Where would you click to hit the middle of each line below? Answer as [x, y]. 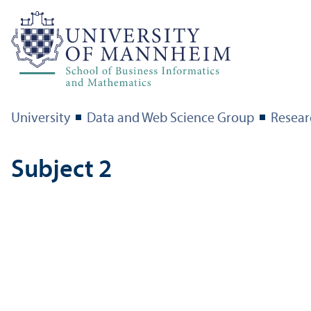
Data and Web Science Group [170, 118]
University [41, 118]
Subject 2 [61, 170]
